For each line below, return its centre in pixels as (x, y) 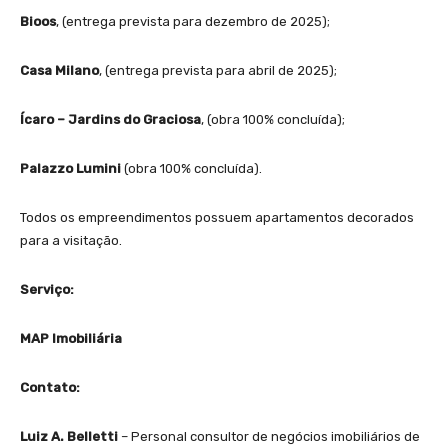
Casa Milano (59, 70)
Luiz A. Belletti (69, 436)
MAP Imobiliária (71, 338)
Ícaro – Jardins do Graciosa (110, 119)
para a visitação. (71, 240)
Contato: (50, 387)
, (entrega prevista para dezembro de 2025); (193, 21)
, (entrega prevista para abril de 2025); (218, 70)
